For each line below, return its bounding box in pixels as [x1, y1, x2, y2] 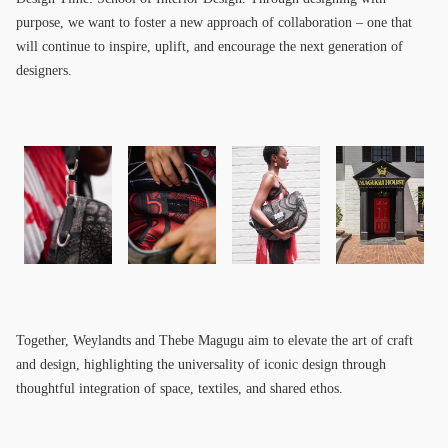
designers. [16, 63, 72, 79]
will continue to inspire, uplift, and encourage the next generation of [16, 39, 403, 55]
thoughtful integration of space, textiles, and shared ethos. [16, 380, 343, 396]
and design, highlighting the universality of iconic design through [16, 356, 386, 372]
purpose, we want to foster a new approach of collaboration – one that [16, 15, 412, 31]
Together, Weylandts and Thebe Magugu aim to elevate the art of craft [16, 332, 413, 348]
